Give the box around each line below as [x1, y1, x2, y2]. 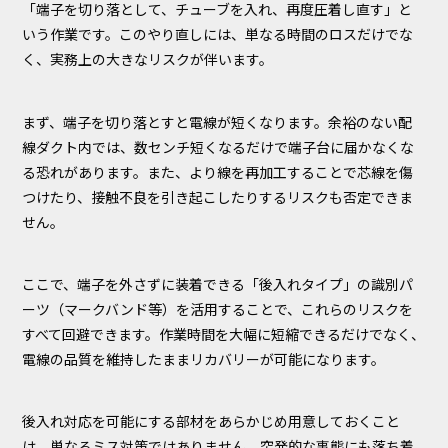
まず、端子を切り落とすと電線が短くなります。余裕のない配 [22, 111, 413, 132]
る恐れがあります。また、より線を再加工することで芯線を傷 [22, 161, 414, 182]
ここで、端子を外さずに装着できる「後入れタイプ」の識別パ [22, 274, 414, 295]
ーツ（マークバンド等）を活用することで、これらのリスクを [22, 299, 414, 320]
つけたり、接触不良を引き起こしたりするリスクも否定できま [22, 186, 414, 207]
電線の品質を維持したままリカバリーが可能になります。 [22, 349, 386, 370]
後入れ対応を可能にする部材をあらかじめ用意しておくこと [22, 411, 401, 432]
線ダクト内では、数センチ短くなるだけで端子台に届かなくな [22, 136, 415, 157]
